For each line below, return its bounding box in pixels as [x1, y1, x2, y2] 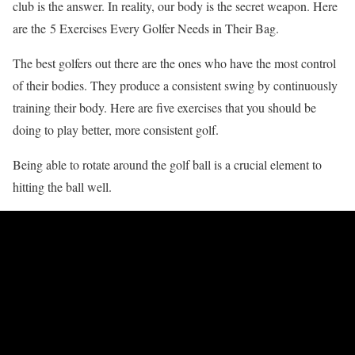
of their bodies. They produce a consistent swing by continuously [13, 76, 338, 94]
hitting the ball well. [13, 177, 112, 195]
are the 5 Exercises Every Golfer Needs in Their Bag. [13, 19, 279, 36]
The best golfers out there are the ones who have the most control [13, 54, 336, 71]
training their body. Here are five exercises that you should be [13, 98, 316, 116]
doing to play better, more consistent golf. [13, 120, 219, 138]
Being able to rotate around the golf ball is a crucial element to [13, 155, 322, 173]
